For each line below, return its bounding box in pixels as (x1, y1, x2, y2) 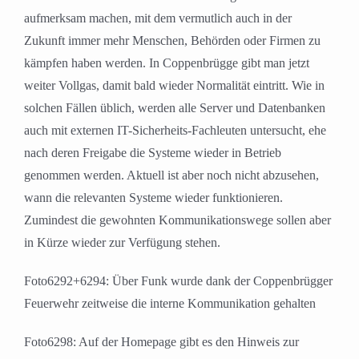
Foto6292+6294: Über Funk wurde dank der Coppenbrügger (24, 274, 333, 288)
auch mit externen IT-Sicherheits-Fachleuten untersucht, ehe (24, 123, 326, 138)
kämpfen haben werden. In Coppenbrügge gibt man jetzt (24, 56, 309, 71)
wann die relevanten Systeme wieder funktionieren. (24, 191, 283, 205)
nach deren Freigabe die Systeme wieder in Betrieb (24, 146, 281, 160)
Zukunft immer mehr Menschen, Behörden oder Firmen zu (24, 34, 321, 48)
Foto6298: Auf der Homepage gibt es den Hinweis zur (24, 335, 299, 349)
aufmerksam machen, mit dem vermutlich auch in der (24, 11, 292, 26)
